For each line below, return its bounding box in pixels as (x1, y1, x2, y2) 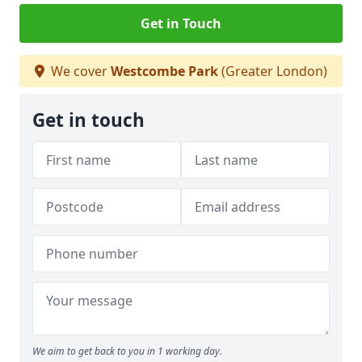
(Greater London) (218, 62, 327, 81)
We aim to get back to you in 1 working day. (32, 344, 222, 359)
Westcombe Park (111, 62, 218, 81)
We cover (48, 62, 111, 81)
